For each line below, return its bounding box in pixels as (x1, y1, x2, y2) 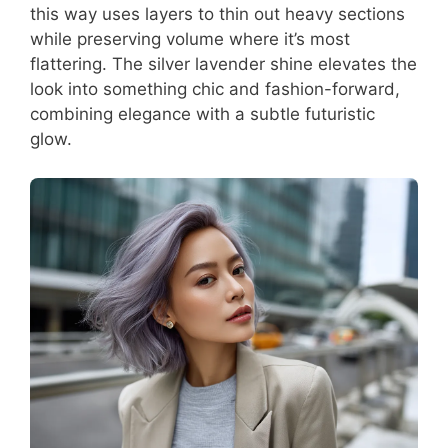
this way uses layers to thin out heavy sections (30, 4, 405, 25)
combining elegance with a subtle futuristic (30, 104, 375, 125)
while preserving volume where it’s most (30, 29, 350, 50)
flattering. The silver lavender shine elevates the (30, 54, 417, 75)
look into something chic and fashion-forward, (30, 79, 400, 100)
